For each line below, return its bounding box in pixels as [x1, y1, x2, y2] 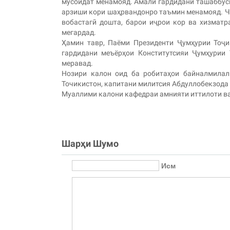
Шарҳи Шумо [62, 138, 119, 149]
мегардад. [62, 28, 96, 36]
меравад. [62, 59, 93, 67]
